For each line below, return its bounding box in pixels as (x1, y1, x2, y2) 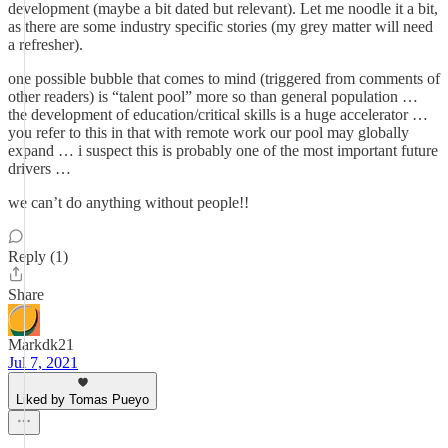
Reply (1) (8, 248, 68, 265)
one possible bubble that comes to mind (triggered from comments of (8, 70, 440, 87)
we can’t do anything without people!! (8, 194, 249, 211)
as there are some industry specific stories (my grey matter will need (8, 18, 433, 35)
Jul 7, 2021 (8, 354, 78, 371)
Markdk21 (8, 336, 74, 353)
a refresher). (8, 36, 83, 53)
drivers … (8, 160, 71, 177)
